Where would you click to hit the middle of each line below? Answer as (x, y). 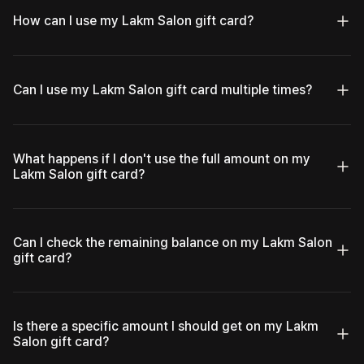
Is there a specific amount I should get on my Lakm (166, 326)
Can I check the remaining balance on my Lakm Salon (173, 242)
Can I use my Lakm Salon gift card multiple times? (162, 90)
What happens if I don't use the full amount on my (162, 158)
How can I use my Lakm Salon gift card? (133, 21)
